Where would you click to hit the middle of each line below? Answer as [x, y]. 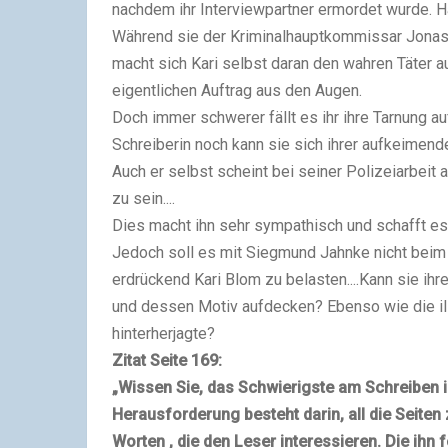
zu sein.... [143, 198]
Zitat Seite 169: [167, 360]
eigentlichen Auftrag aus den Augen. [237, 90]
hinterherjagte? [163, 333]
